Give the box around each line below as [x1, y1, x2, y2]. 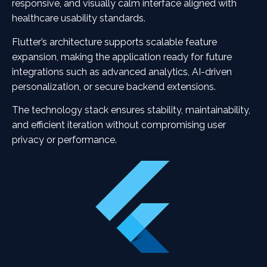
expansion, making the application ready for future [12, 51, 232, 63]
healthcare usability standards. [12, 13, 145, 24]
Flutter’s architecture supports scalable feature [12, 36, 217, 48]
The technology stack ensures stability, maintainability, [12, 104, 250, 116]
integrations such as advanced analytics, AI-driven [12, 66, 232, 77]
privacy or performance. [12, 134, 117, 146]
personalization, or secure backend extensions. [12, 80, 216, 92]
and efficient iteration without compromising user [12, 119, 226, 131]
